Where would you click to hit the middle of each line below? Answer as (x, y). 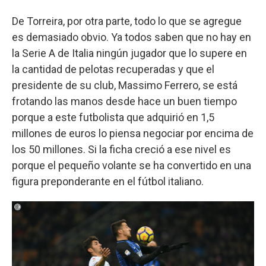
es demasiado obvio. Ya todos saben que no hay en (132, 37)
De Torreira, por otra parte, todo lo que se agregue (127, 21)
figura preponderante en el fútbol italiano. (108, 181)
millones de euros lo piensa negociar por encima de (133, 133)
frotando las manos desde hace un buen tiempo (124, 101)
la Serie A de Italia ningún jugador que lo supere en (129, 53)
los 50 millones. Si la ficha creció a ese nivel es (121, 149)
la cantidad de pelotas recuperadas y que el (113, 69)
